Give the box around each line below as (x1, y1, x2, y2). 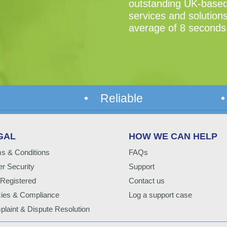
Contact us (128, 176, 165, 185)
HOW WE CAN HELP (128, 131, 217, 141)
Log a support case (128, 190, 192, 199)
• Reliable (84, 91, 143, 105)
